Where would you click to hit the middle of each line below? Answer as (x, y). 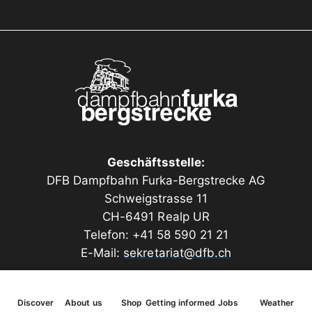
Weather (276, 303)
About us (84, 303)
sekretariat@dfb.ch (177, 253)
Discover (35, 303)
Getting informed (180, 303)
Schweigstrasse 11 (156, 198)
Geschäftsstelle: (156, 162)
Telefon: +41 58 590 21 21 (156, 235)
